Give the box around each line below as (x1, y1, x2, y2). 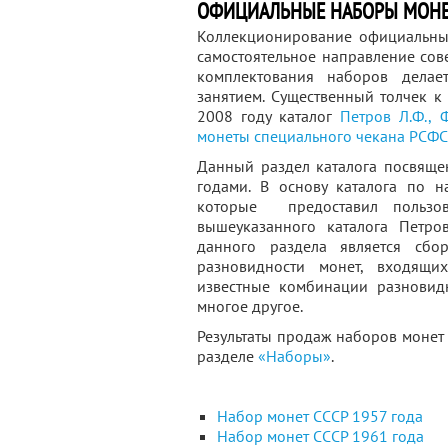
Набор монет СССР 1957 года (217, 406, 423, 426)
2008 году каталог (197, 106, 341, 126)
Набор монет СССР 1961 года (217, 426, 424, 446)
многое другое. (197, 296, 303, 316)
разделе (197, 346, 258, 366)
